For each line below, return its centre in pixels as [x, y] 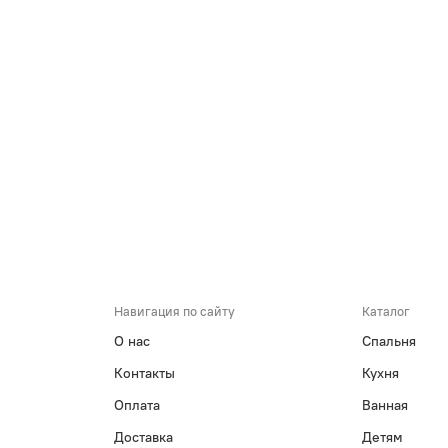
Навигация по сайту [175, 311]
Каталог [385, 311]
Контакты [145, 373]
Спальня [388, 341]
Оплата [137, 405]
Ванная [384, 405]
